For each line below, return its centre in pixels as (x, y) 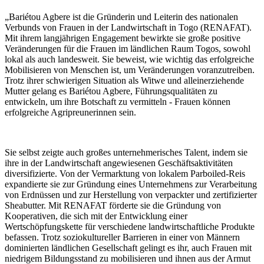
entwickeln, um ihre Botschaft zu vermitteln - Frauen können (118, 102)
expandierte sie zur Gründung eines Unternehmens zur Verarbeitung (131, 184)
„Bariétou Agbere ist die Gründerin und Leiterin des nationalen (121, 17)
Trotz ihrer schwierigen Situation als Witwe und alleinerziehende (124, 81)
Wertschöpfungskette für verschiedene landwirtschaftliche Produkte (130, 227)
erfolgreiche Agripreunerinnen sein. (70, 113)
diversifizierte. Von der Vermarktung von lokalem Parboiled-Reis (125, 174)
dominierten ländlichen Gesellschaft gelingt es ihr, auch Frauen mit (128, 248)
